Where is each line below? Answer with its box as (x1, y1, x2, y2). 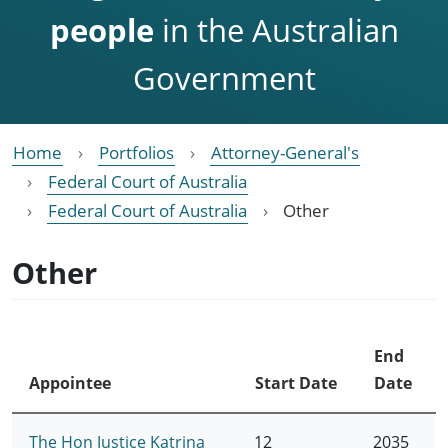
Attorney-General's (211, 140, 359, 164)
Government (132, 56, 316, 99)
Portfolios (99, 140, 174, 164)
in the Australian (153, 8, 399, 51)
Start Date (254, 371, 337, 394)
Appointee (28, 371, 111, 394)
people (49, 8, 154, 51)
